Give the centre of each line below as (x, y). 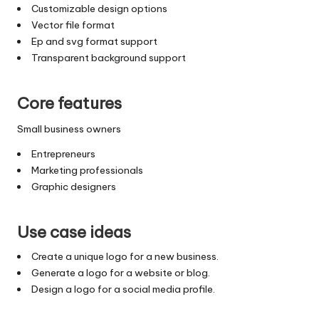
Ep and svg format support (94, 41)
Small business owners (69, 129)
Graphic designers (73, 186)
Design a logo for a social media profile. (123, 289)
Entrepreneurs (63, 153)
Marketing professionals (87, 170)
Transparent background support (108, 57)
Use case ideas (74, 232)
